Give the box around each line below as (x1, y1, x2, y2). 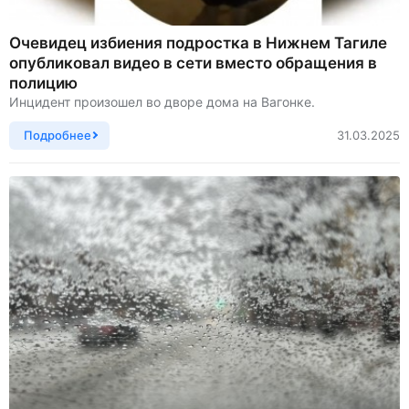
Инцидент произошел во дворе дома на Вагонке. (9, 93, 315, 110)
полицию (9, 73, 78, 92)
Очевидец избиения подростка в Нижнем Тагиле (9, 33, 387, 52)
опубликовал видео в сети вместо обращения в (9, 53, 377, 72)
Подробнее (24, 127, 91, 142)
